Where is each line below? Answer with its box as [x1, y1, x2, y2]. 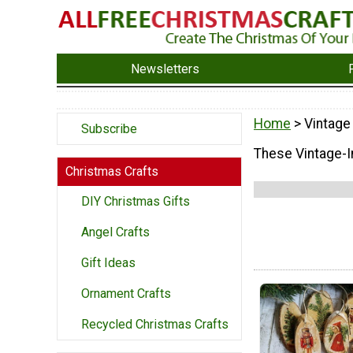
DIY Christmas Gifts [81, 194, 190, 210]
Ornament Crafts [81, 286, 171, 302]
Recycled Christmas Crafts [81, 317, 229, 333]
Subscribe [81, 121, 137, 137]
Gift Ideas [81, 255, 136, 271]
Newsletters [131, 61, 200, 76]
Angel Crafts [81, 225, 150, 240]
